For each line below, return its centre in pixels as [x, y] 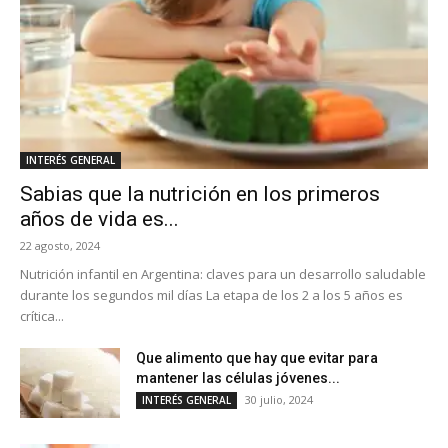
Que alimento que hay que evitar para [257, 357]
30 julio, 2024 [279, 399]
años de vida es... [99, 218]
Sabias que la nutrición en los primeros [200, 193]
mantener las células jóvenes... [238, 377]
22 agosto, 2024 [60, 245]
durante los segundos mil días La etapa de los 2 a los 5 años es [211, 294]
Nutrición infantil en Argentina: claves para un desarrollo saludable [223, 273]
